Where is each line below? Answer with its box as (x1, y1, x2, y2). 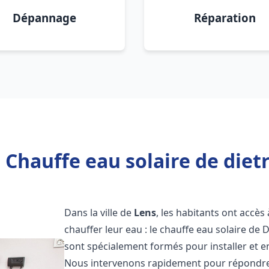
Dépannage (13, 10, 76, 25)
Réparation (193, 10, 256, 25)
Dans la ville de (64, 206, 134, 219)
